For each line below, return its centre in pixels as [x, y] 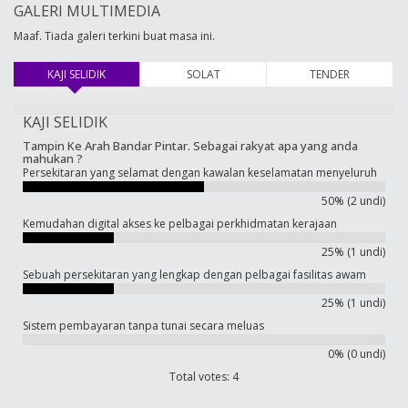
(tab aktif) [129, 74]
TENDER [330, 74]
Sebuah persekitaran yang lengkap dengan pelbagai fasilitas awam [194, 274]
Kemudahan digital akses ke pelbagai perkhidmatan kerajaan [180, 223]
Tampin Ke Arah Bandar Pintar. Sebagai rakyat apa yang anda [190, 145]
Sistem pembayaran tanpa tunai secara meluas [143, 325]
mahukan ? [53, 158]
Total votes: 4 [204, 376]
